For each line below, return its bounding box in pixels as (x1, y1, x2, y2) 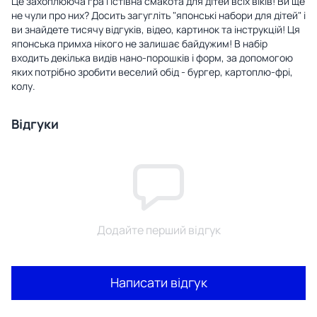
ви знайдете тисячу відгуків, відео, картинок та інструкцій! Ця (11, 22, 300, 36)
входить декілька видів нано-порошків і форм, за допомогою (11, 50, 293, 64)
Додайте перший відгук (96, 221, 221, 238)
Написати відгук (110, 274, 207, 292)
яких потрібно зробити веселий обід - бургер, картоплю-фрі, (11, 64, 293, 79)
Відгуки (11, 115, 59, 132)
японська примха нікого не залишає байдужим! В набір (11, 36, 267, 50)
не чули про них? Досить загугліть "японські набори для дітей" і (11, 8, 306, 22)
